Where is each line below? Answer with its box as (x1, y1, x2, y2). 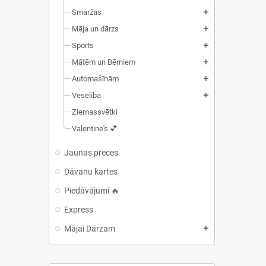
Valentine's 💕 (72, 124, 118, 133)
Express (64, 205, 93, 214)
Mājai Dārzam (64, 224, 115, 233)
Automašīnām (72, 74, 119, 83)
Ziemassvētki (72, 107, 118, 116)
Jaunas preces (64, 148, 118, 157)
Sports (72, 41, 94, 50)
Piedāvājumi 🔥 (64, 186, 119, 195)
